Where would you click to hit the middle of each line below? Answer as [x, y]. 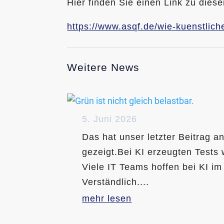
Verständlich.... [116, 182]
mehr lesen [107, 198]
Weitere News [103, 67]
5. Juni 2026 [110, 119]
